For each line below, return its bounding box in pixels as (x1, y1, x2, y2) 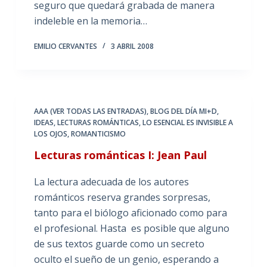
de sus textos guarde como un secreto (33, 237, 204, 250)
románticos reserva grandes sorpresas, (33, 190, 210, 204)
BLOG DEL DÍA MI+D (150, 105, 217, 116)
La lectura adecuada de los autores (33, 175, 189, 188)
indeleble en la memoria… (33, 14, 147, 27)
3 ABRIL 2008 (110, 41, 154, 51)
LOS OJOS (33, 128, 67, 139)
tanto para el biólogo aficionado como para (33, 206, 227, 219)
